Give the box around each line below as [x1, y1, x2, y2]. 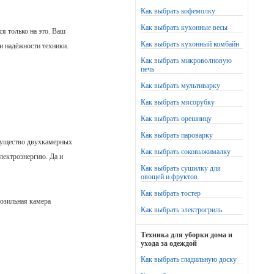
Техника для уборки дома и [141, 231, 232, 239]
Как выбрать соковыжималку [141, 147, 231, 156]
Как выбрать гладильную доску [141, 255, 237, 264]
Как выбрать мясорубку [141, 98, 215, 106]
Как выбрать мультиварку [141, 81, 220, 90]
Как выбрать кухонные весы [141, 23, 228, 32]
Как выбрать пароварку [141, 131, 213, 139]
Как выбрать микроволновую [141, 56, 232, 65]
